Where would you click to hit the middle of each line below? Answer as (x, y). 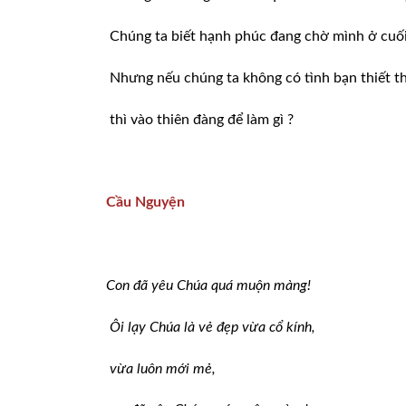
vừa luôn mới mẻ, (163, 368)
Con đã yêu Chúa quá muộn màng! (208, 286)
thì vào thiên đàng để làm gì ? (202, 119)
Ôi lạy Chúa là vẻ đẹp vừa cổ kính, (213, 327)
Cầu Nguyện (145, 203)
